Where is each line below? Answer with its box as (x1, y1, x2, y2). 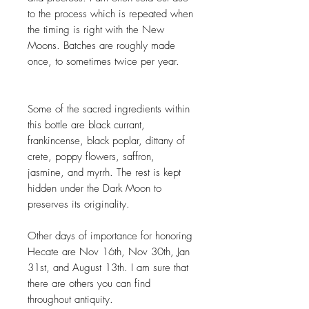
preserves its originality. (28, 197, 130, 212)
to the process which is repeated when (28, 7, 193, 21)
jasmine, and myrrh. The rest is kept (28, 166, 181, 180)
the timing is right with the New (28, 23, 164, 37)
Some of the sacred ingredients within (28, 102, 190, 117)
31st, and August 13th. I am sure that (28, 261, 188, 275)
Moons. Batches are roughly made (28, 39, 175, 53)
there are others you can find (28, 277, 150, 291)
